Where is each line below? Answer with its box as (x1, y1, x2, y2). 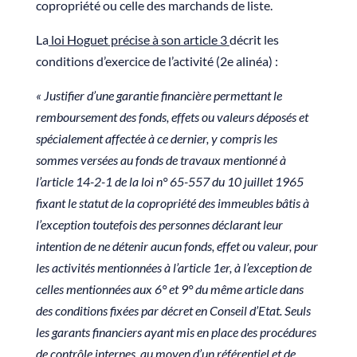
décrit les (229, 32, 279, 48)
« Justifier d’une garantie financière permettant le (35, 88, 282, 104)
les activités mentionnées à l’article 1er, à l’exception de (35, 260, 312, 276)
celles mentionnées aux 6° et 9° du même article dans (35, 281, 304, 297)
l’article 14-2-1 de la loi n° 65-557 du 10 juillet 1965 (35, 174, 304, 190)
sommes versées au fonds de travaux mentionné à (35, 152, 286, 168)
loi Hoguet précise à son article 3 (48, 32, 227, 48)
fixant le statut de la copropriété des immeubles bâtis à (35, 195, 309, 211)
